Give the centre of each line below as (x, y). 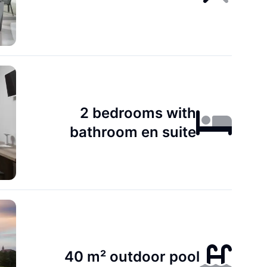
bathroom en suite (133, 132)
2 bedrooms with (138, 113)
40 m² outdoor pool (132, 257)
